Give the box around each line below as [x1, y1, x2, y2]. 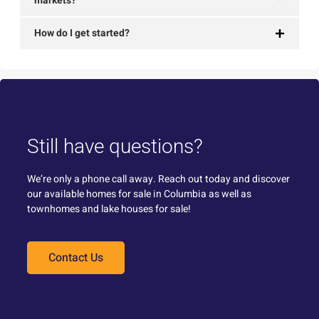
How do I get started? [34, 26, 130, 41]
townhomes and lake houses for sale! [27, 202, 191, 217]
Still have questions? [27, 135, 203, 159]
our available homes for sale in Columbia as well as [27, 187, 251, 202]
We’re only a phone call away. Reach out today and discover [27, 172, 290, 187]
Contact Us [48, 249, 103, 266]
